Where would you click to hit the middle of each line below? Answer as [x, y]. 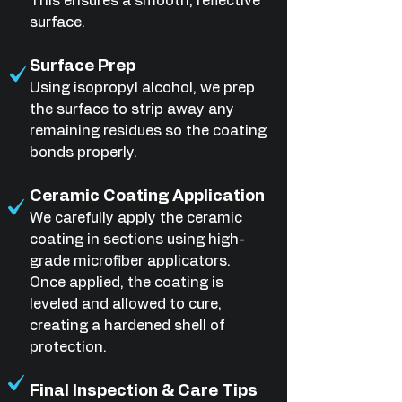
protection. [68, 347]
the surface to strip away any [132, 109]
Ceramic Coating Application [147, 197]
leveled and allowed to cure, [126, 304]
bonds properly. [83, 153]
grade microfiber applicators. [130, 261]
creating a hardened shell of [127, 326]
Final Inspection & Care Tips [144, 391]
